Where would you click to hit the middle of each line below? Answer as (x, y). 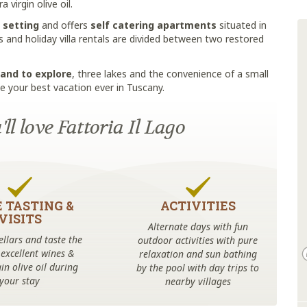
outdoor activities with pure (198, 240)
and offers (65, 25)
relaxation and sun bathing (198, 254)
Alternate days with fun (198, 226)
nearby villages (198, 281)
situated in (242, 25)
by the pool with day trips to (198, 268)
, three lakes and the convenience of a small (170, 74)
